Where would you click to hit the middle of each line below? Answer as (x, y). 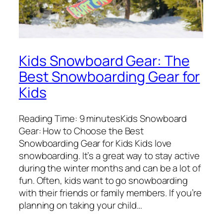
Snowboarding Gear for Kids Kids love (95, 143)
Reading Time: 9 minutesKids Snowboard (103, 118)
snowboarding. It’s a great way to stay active (109, 155)
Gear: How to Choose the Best (82, 131)
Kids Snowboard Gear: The (104, 60)
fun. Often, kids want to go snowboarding (103, 180)
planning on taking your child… (81, 205)
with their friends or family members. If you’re (111, 193)
